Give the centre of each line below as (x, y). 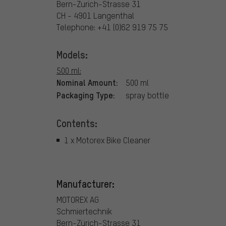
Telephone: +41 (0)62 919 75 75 (112, 27)
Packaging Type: (86, 95)
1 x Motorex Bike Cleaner (107, 140)
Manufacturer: (86, 183)
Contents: (77, 123)
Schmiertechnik (84, 211)
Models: (72, 54)
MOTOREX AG (78, 199)
